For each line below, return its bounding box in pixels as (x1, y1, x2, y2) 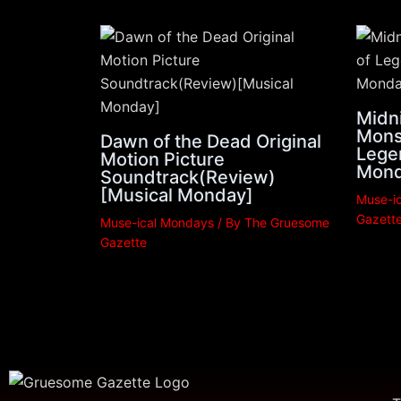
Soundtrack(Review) (100, 166, 276, 188)
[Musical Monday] (100, 183, 253, 206)
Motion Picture (100, 148, 225, 170)
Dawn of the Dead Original (100, 130, 321, 152)
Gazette (100, 234, 147, 250)
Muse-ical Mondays (100, 214, 214, 230)
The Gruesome (244, 214, 329, 230)
